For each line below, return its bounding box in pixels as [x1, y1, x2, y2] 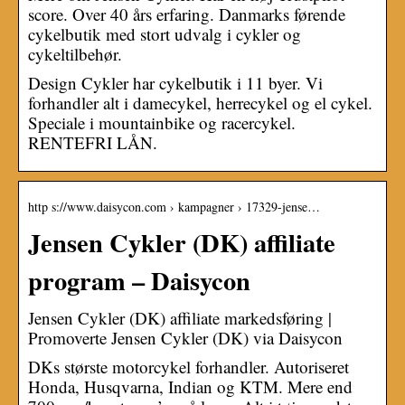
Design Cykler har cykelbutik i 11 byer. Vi [28, 71, 323, 94]
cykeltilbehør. [28, 42, 122, 65]
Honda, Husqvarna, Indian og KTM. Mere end [28, 374, 353, 398]
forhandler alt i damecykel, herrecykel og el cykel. [28, 90, 372, 114]
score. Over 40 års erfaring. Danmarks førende [28, 2, 345, 25]
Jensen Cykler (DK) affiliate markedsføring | [28, 306, 332, 329]
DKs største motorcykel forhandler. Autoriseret [28, 354, 349, 378]
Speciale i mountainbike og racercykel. [28, 110, 296, 134]
